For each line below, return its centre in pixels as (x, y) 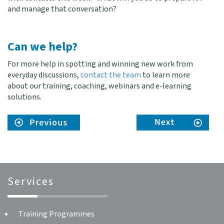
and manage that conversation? (62, 9)
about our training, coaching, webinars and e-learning (99, 86)
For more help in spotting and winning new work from (100, 64)
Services (31, 181)
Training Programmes (56, 214)
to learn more (165, 75)
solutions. (24, 97)
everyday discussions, (44, 75)
